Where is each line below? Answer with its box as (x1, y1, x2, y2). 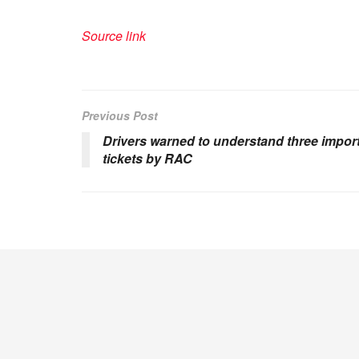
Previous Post (82, 107, 158, 123)
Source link (82, 26, 146, 45)
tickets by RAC (103, 149, 192, 167)
